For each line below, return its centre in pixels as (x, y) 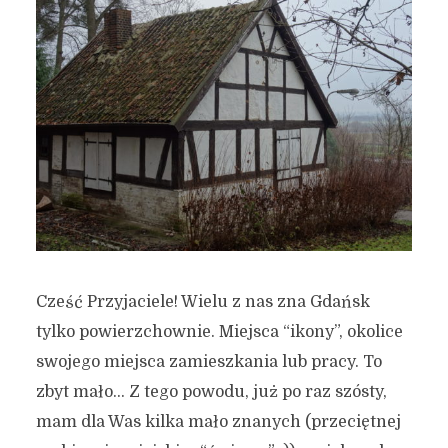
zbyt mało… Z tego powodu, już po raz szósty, (211, 392)
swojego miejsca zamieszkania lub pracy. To (208, 362)
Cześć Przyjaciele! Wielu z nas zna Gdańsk (202, 302)
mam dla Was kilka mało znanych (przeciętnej (218, 422)
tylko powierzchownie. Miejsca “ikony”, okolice (219, 332)
